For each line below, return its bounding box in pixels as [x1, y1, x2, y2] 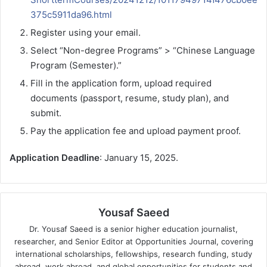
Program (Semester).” [30, 60, 122, 72]
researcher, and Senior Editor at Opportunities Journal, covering [14, 237, 253, 247]
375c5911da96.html [30, 9, 112, 21]
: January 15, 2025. [100, 152, 178, 164]
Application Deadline [10, 152, 100, 164]
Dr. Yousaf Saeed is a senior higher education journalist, [29, 224, 238, 234]
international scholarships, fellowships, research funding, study [15, 249, 252, 259]
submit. [30, 107, 61, 119]
